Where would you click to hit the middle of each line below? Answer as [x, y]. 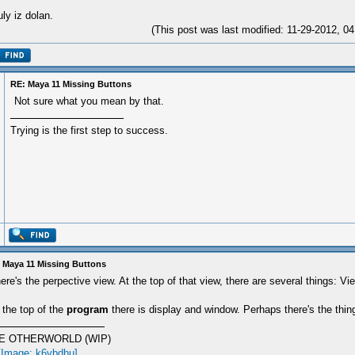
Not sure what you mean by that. [89, 101]
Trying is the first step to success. [89, 130]
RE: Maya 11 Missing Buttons [71, 84]
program [88, 309]
